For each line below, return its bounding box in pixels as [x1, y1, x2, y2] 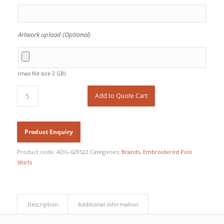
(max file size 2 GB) [17, 69, 65, 77]
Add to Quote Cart [95, 91, 148, 100]
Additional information [77, 200, 138, 208]
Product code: [16, 147, 56, 155]
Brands [121, 147, 140, 155]
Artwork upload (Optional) [17, 29, 90, 39]
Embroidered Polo [142, 147, 192, 155]
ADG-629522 [56, 147, 88, 155]
